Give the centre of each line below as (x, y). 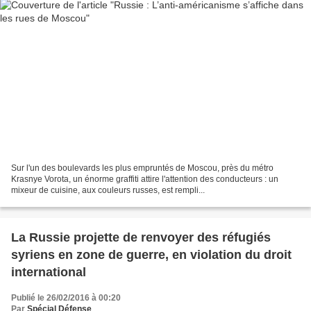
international (49, 272)
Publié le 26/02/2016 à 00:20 (66, 297)
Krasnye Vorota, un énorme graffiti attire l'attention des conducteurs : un (145, 179)
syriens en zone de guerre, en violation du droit (151, 254)
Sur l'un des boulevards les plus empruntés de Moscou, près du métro (142, 168)
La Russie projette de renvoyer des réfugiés (141, 237)
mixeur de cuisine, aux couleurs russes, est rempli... (108, 190)
